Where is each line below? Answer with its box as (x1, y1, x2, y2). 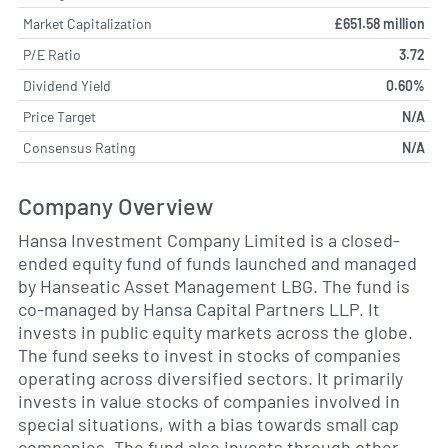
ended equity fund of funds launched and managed (18, 252, 417, 274)
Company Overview (18, 192, 213, 220)
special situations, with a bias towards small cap (18, 413, 399, 435)
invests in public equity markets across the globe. (18, 321, 413, 343)
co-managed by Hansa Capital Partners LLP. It (18, 298, 380, 320)
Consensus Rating (23, 139, 135, 156)
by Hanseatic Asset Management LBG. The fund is (18, 275, 410, 297)
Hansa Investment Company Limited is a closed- (18, 229, 400, 251)
